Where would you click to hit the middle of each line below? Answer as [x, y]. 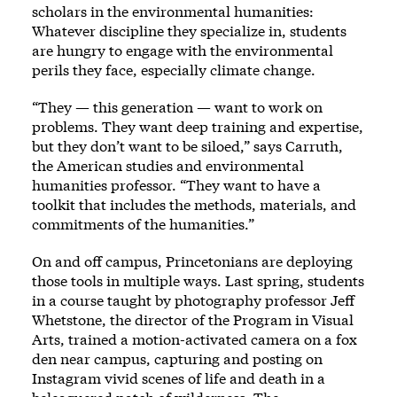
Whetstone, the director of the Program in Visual [193, 320]
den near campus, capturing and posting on [177, 359]
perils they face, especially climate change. [174, 70]
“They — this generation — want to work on [177, 107]
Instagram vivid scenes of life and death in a [179, 378]
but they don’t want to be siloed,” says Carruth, [187, 146]
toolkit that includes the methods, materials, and [194, 205]
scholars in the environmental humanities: [173, 12]
